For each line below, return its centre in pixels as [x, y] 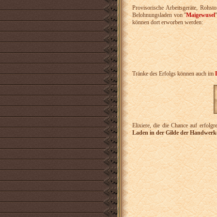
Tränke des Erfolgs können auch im [174, 74]
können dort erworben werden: [168, 22]
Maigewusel [201, 15]
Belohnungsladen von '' [159, 15]
